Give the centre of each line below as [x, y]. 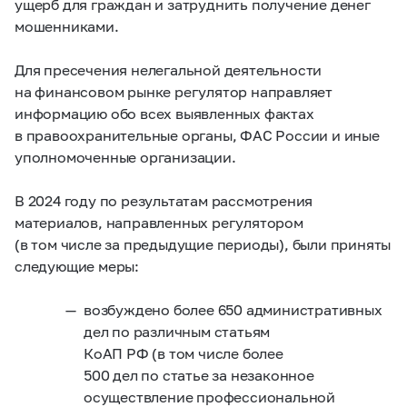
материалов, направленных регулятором [159, 222]
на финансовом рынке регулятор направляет [174, 91]
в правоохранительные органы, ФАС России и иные [197, 134]
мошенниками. [67, 25]
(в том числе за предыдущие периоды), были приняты [203, 243]
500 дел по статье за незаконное [199, 374]
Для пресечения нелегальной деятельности [169, 69]
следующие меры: [77, 265]
